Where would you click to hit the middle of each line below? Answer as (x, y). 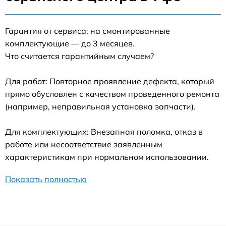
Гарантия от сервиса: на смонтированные (88, 31)
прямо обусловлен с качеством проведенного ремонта (112, 94)
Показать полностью (46, 179)
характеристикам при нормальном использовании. (107, 157)
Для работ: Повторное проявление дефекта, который (110, 81)
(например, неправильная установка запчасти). (100, 106)
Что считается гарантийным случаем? (79, 56)
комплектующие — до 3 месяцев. (70, 43)
